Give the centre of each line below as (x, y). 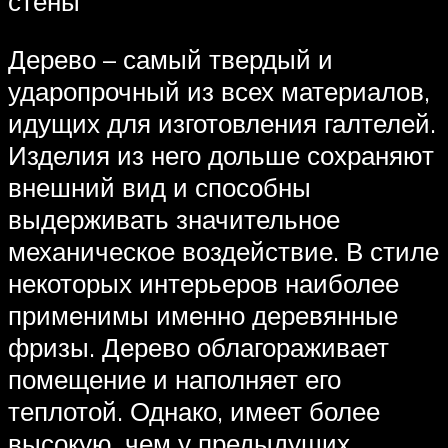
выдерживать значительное (174, 218)
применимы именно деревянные (203, 314)
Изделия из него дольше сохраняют (221, 154)
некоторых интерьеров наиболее (203, 282)
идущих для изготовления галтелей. (222, 122)
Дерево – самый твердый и (170, 58)
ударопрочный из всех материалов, (219, 90)
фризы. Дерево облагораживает (198, 346)
